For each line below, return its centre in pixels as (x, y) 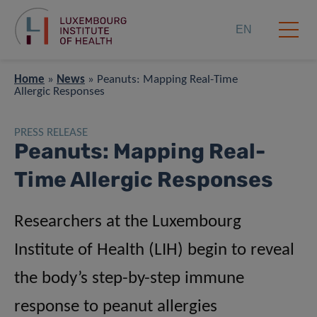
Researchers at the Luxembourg (128, 222)
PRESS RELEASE (51, 133)
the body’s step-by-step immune (129, 279)
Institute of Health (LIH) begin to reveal (154, 250)
